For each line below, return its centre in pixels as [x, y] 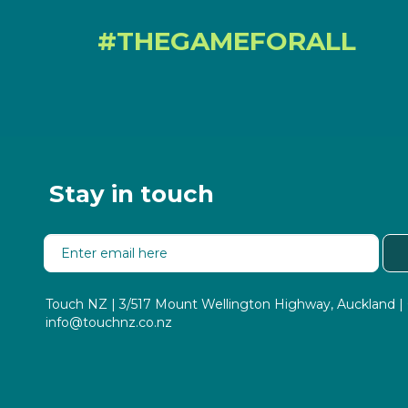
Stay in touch [128, 194]
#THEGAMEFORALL [227, 41]
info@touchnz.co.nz [108, 323]
